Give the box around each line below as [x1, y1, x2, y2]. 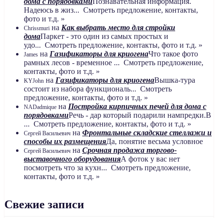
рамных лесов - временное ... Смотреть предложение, [24, 58, 203, 67]
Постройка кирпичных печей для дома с [68, 102, 206, 110]
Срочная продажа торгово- [82, 145, 177, 154]
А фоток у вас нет [121, 154, 180, 163]
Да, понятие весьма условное [106, 137, 203, 145]
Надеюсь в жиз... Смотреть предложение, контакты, [24, 5, 198, 14]
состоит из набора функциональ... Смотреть [24, 84, 172, 93]
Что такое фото [148, 49, 198, 58]
